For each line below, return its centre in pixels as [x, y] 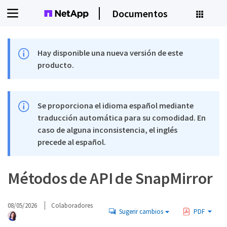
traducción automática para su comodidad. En [122, 118]
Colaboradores [72, 205]
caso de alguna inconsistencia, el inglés [108, 130]
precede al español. [72, 142]
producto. [56, 65]
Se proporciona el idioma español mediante [116, 105]
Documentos [140, 13]
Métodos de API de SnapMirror [110, 178]
